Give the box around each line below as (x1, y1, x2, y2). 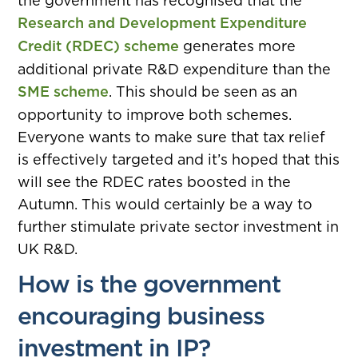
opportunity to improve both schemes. (18, 105, 292, 123)
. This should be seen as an (109, 82, 298, 100)
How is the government (18, 268, 281, 299)
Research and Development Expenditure (18, 14, 308, 32)
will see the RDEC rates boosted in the (18, 173, 292, 190)
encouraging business (18, 300, 265, 331)
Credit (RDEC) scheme (18, 37, 180, 55)
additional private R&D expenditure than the (18, 60, 332, 78)
